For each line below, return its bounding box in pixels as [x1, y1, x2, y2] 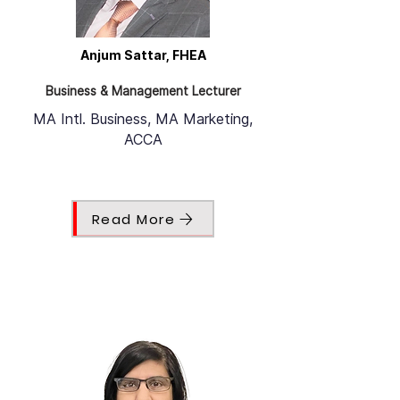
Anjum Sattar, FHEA [79, 47, 206, 63]
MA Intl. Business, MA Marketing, [33, 110, 253, 129]
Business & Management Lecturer [45, 83, 241, 99]
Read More [91, 209, 176, 229]
